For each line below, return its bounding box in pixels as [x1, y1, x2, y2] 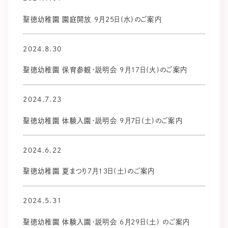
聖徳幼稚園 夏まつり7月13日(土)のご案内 [23, 167, 155, 175]
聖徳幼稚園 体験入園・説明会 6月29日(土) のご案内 [23, 218, 190, 225]
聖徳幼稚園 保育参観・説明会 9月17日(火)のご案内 [23, 66, 188, 74]
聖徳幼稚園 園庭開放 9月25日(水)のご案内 [23, 15, 162, 23]
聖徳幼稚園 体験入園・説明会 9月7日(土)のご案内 [23, 117, 183, 124]
